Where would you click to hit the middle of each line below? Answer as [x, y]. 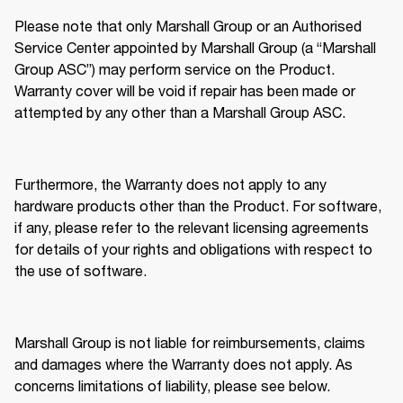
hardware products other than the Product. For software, [198, 206]
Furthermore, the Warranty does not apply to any [170, 184]
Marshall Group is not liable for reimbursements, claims [190, 343]
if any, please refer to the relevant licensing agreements [192, 228]
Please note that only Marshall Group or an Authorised [188, 26]
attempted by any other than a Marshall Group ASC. [182, 112]
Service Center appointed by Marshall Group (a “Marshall [195, 48]
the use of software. [82, 271]
